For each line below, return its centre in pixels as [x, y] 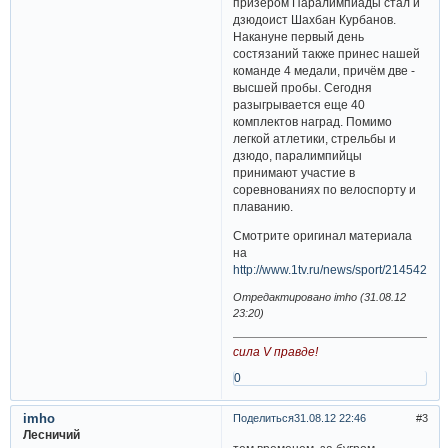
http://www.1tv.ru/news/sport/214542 [330, 269]
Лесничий [51, 434]
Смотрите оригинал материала [323, 235]
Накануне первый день [299, 37]
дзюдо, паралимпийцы [298, 156]
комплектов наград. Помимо [313, 122]
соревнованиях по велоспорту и [325, 190]
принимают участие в [294, 173]
